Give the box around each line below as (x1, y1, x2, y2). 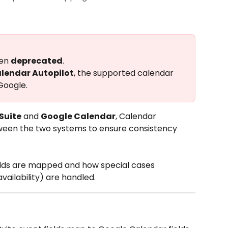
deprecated (11, 55, 63, 67)
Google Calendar (41, 110, 116, 122)
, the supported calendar (74, 67, 176, 79)
